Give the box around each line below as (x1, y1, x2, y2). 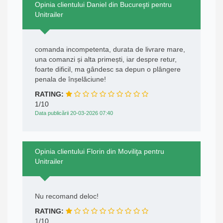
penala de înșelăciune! (35, 75, 106, 84)
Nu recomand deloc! (35, 192, 99, 201)
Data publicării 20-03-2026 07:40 (35, 110, 113, 116)
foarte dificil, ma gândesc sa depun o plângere (35, 65, 181, 74)
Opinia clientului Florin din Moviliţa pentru (35, 147, 164, 156)
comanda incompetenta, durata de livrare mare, (35, 45, 185, 54)
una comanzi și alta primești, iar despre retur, (35, 55, 177, 64)
